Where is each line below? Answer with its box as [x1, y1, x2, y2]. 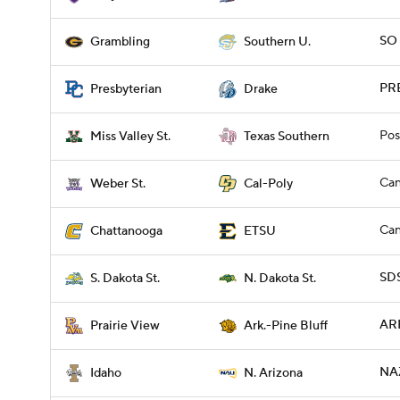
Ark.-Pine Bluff [244, 318, 328, 334]
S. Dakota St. [90, 271, 160, 287]
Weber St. [90, 176, 146, 192]
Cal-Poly [244, 176, 293, 192]
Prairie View [90, 318, 160, 334]
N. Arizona [244, 365, 303, 381]
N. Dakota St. [244, 271, 316, 287]
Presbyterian [90, 81, 162, 97]
